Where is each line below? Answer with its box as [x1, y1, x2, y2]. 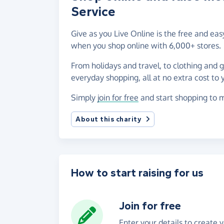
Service [71, 4, 115, 20]
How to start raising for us [71, 166, 203, 180]
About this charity [75, 115, 141, 124]
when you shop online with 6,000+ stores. [71, 40, 221, 51]
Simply [71, 92, 97, 103]
